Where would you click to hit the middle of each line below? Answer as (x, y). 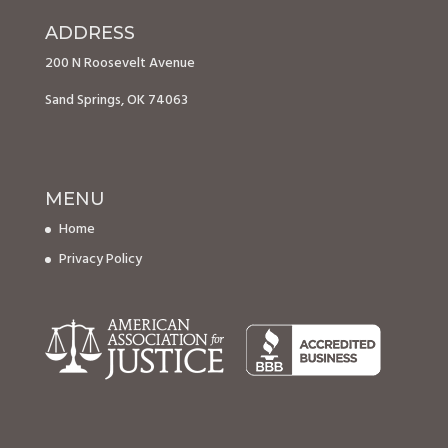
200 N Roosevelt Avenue (119, 63)
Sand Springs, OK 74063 (116, 100)
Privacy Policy (100, 260)
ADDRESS (89, 32)
